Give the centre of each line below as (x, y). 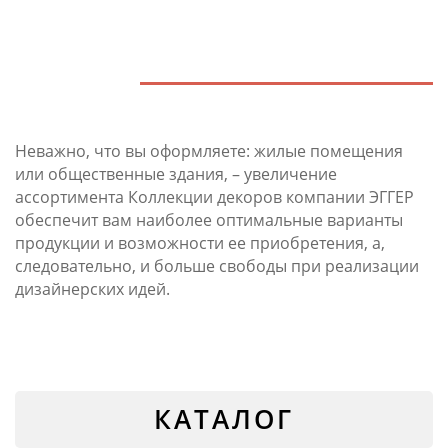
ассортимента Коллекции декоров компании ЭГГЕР (214, 196)
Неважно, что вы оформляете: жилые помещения (209, 150)
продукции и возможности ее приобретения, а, (200, 242)
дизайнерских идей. (92, 288)
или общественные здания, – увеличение (176, 173)
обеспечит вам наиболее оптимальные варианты (209, 219)
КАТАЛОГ (224, 418)
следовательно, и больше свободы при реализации (217, 265)
